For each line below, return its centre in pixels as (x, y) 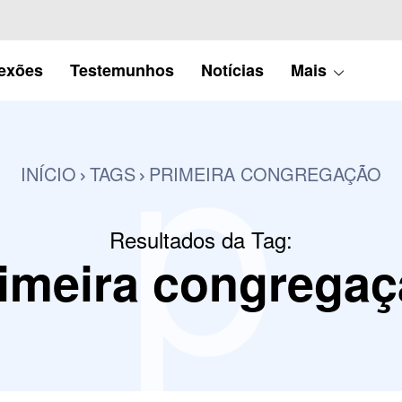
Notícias (232, 70)
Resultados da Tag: (201, 239)
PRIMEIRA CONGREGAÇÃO (265, 173)
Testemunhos (122, 70)
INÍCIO (48, 173)
